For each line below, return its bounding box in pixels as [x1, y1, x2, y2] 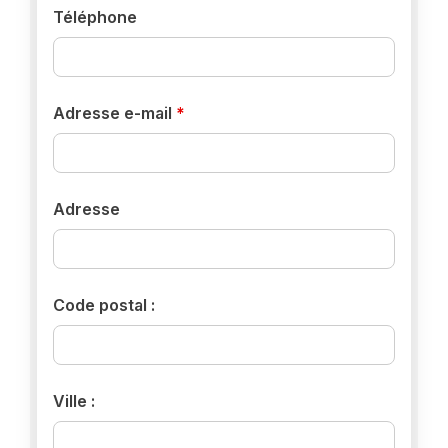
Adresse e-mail [53, 102, 177, 123]
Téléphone [53, 6, 138, 27]
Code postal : [53, 294, 156, 315]
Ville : [53, 390, 96, 411]
